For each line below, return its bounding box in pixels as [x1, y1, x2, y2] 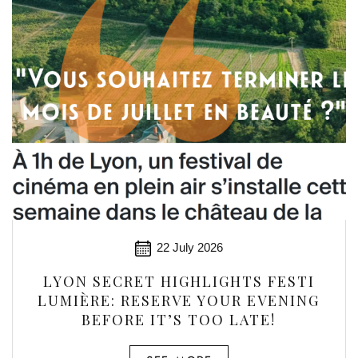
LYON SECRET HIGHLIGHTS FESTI [42, 272, 315, 291]
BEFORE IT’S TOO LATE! [82, 310, 276, 329]
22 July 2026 [156, 241, 223, 254]
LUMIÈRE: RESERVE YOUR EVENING [38, 291, 320, 310]
